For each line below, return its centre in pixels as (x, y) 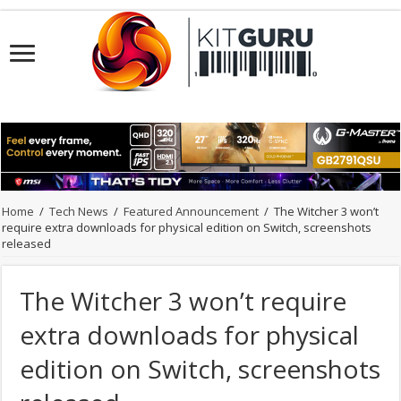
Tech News (79, 212)
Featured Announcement (192, 212)
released (27, 244)
